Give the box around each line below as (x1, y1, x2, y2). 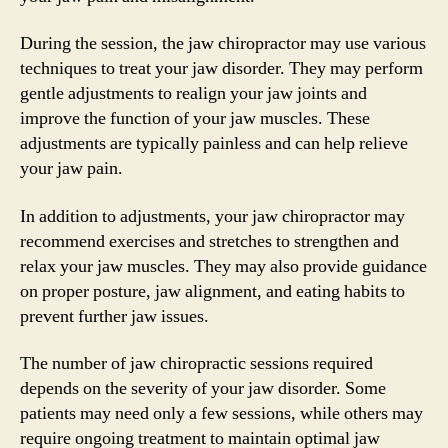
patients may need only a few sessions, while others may (20, 402, 423, 425)
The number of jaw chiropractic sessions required (20, 352, 373, 375)
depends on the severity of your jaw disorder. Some (20, 377, 386, 400)
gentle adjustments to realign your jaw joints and (20, 82, 367, 105)
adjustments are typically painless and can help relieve (20, 132, 408, 155)
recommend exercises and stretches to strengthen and (20, 229, 399, 253)
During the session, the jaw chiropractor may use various (20, 32, 426, 55)
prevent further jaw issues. (20, 304, 209, 328)
